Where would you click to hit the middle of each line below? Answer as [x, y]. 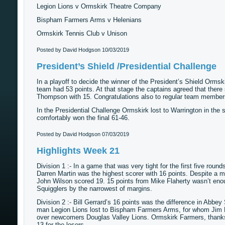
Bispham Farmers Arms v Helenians [90, 20]
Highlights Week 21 [78, 151]
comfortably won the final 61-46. [83, 118]
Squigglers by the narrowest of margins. [94, 189]
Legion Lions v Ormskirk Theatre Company [100, 6]
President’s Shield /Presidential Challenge [126, 66]
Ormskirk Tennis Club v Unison [82, 33]
